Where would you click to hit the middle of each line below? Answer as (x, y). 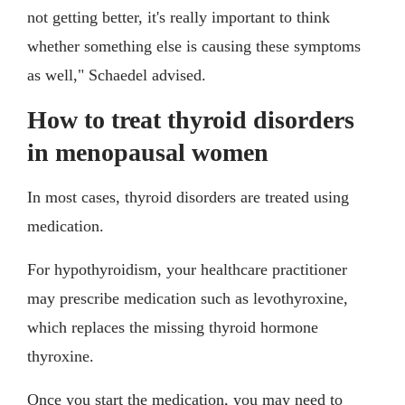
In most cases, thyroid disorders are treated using (188, 198)
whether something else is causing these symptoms (194, 47)
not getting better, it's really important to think (179, 18)
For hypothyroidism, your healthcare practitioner (187, 270)
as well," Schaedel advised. (117, 75)
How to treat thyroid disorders (191, 120)
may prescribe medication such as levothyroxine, (188, 299)
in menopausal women (148, 153)
